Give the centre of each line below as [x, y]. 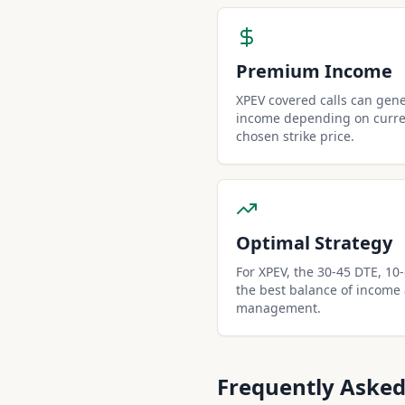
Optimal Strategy [314, 243]
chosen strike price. [295, 136]
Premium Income [314, 71]
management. [278, 308]
